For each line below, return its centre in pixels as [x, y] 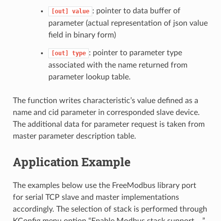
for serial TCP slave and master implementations [96, 197]
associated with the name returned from [118, 65]
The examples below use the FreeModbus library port [104, 185]
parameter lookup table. [89, 77]
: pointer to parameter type [135, 53]
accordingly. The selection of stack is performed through [110, 209]
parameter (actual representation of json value [128, 23]
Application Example [72, 162]
